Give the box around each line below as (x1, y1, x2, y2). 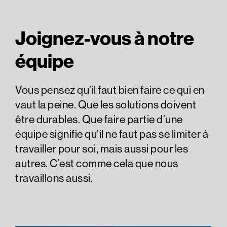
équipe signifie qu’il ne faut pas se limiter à (15, 127, 208, 141)
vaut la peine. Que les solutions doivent (15, 98, 196, 111)
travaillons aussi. (15, 171, 93, 185)
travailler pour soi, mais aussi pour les (15, 142, 188, 156)
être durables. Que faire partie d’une (15, 112, 183, 126)
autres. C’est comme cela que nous (15, 157, 178, 170)
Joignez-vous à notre (15, 26, 194, 50)
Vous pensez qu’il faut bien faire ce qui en (15, 83, 205, 97)
